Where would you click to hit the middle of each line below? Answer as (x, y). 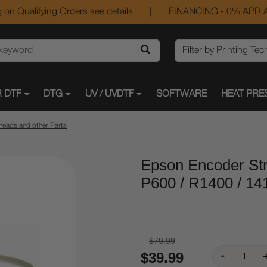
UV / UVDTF (109, 94)
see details (111, 12)
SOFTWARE (182, 94)
